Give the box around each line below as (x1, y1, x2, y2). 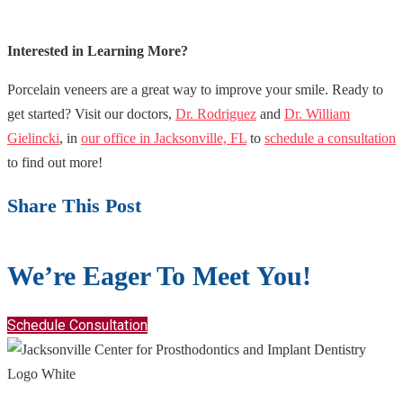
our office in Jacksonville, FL (81, 130, 246, 146)
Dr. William (284, 105, 350, 121)
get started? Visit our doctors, (7, 105, 175, 121)
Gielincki (7, 130, 59, 146)
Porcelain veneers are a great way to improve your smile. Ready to (7, 81, 383, 97)
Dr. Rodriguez (175, 105, 256, 121)
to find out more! (7, 154, 103, 170)
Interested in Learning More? (7, 42, 188, 58)
